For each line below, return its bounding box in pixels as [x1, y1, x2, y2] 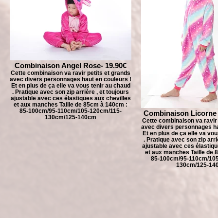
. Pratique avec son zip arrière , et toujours [12, 89, 129, 95]
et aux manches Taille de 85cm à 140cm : [14, 101, 127, 108]
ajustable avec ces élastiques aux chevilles [10, 95, 131, 101]
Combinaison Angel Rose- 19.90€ [15, 61, 127, 70]
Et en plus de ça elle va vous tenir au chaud [11, 82, 130, 89]
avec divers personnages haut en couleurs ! [10, 76, 131, 82]
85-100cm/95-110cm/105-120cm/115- [19, 108, 122, 114]
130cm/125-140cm [45, 114, 96, 120]
